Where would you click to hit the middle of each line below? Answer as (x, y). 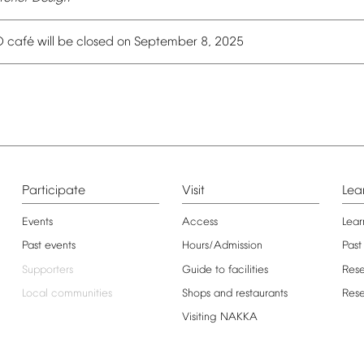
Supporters (47, 270)
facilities (248, 270)
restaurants (261, 293)
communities (81, 293)
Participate (53, 191)
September (166, 43)
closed (95, 43)
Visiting (199, 317)
